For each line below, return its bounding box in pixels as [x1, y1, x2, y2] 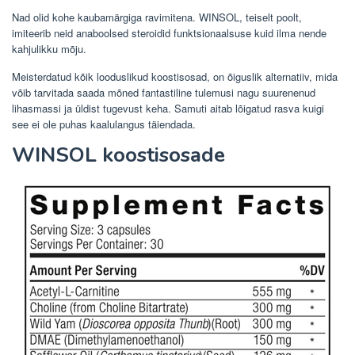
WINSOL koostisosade [12, 141, 225, 170]
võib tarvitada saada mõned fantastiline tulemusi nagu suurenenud [12, 85, 315, 101]
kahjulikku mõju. [12, 41, 86, 57]
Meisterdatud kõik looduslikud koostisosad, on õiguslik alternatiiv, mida [12, 69, 338, 85]
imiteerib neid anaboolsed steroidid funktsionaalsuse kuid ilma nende [12, 25, 326, 41]
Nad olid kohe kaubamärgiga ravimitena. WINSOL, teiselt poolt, [12, 10, 302, 25]
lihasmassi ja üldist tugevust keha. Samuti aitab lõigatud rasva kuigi [12, 101, 324, 116]
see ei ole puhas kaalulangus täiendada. [12, 116, 196, 132]
